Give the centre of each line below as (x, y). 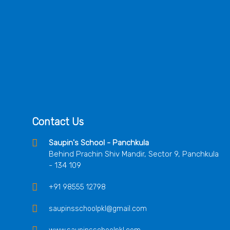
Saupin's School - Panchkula (99, 143)
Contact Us (58, 122)
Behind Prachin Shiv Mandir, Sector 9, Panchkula (134, 154)
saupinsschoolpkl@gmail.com (98, 209)
